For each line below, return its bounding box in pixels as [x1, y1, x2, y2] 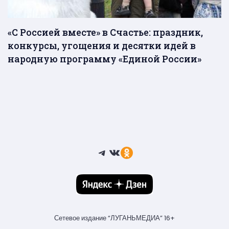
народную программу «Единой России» [8, 53, 201, 65]
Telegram [96, 143, 155, 161]
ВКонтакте [108, 143, 167, 161]
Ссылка [120, 143, 164, 161]
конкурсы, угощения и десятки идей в [8, 39, 196, 52]
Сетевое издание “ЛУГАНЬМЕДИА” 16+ [54, 214, 175, 223]
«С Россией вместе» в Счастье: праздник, [8, 26, 203, 39]
